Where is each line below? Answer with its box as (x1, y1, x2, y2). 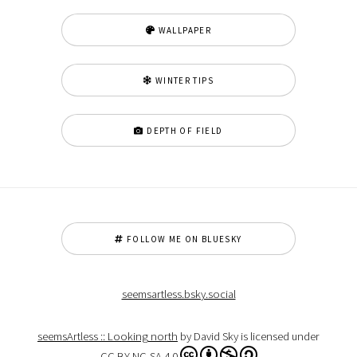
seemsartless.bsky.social (121, 286, 236, 301)
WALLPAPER (155, 25, 212, 37)
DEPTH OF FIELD (143, 124, 223, 136)
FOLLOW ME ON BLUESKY (124, 233, 242, 245)
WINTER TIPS (152, 75, 214, 87)
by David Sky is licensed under (178, 329, 320, 344)
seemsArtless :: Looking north (37, 329, 178, 344)
